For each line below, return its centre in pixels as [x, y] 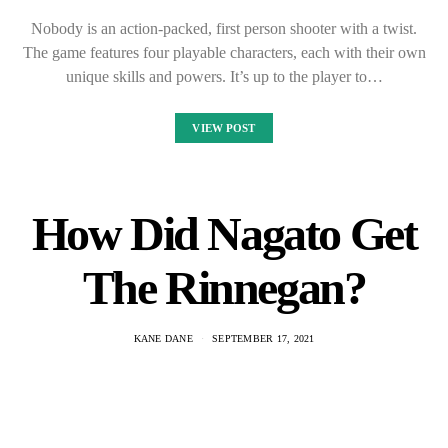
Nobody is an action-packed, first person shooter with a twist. [224, 28]
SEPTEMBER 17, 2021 [263, 338]
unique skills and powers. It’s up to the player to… [224, 76]
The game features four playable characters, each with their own [224, 52]
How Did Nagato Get [224, 233]
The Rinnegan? [224, 287]
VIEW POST [224, 128]
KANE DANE [163, 338]
